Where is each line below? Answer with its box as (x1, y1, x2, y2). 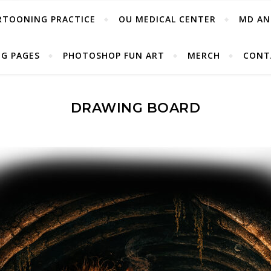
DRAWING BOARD (70, 100, 201, 116)
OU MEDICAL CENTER (118, 13, 216, 25)
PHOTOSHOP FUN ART (62, 50, 165, 61)
